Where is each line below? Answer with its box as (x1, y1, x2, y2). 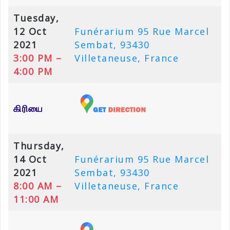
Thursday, (13, 140, 65, 152)
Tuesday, (13, 12, 59, 25)
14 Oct (13, 153, 47, 166)
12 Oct (13, 25, 47, 38)
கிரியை (13, 102, 44, 115)
